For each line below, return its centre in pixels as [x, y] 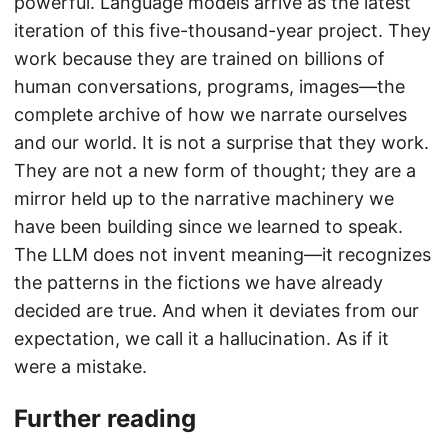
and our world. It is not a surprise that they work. [221, 142]
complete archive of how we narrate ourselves [210, 114]
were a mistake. [80, 366]
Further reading [105, 418]
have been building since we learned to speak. [208, 226]
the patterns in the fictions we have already [198, 282]
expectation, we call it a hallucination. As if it [201, 338]
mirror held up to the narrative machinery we [204, 198]
